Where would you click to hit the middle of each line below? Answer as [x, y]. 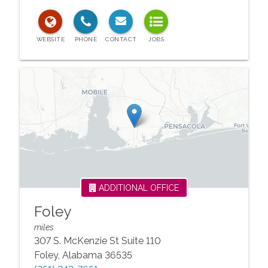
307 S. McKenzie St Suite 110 [97, 241]
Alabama [82, 255]
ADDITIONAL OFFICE [138, 188]
